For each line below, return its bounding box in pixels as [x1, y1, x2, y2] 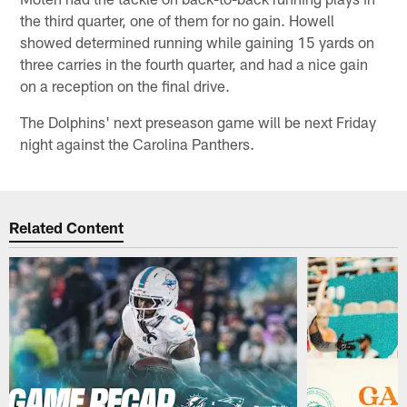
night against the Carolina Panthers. [20, 134, 255, 154]
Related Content [9, 217, 124, 236]
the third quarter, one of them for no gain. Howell [20, 11, 335, 30]
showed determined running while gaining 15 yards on [20, 33, 375, 52]
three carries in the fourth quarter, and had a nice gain [20, 55, 369, 74]
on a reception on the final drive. [20, 76, 231, 95]
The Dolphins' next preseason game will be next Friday [20, 113, 377, 132]
